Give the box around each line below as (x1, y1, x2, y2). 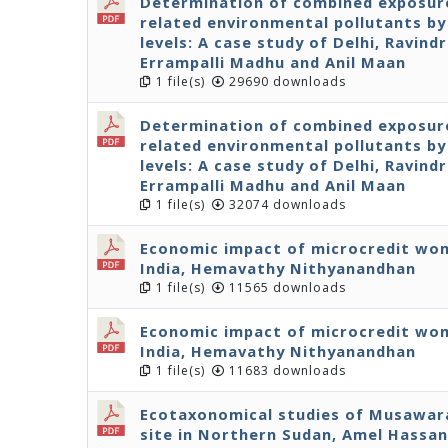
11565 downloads (225, 279, 346, 296)
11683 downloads (225, 362, 346, 379)
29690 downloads (225, 73, 346, 90)
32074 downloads (225, 196, 346, 213)
